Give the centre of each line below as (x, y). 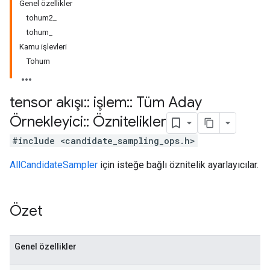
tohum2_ (42, 18)
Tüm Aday (167, 102)
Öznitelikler (128, 122)
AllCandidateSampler (54, 165)
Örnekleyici (46, 122)
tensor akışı (47, 102)
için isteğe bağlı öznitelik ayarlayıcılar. (178, 165)
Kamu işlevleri (43, 47)
